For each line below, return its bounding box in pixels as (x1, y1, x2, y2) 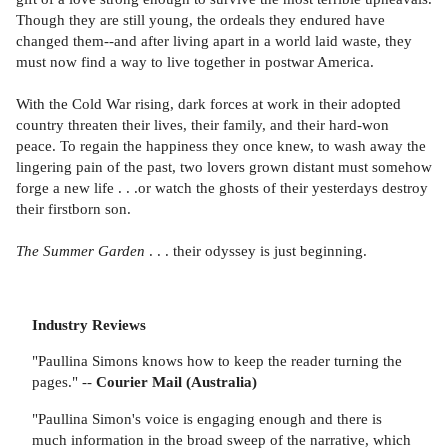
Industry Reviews (32, 315, 146, 333)
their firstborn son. (16, 199, 131, 217)
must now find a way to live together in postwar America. (16, 52, 374, 70)
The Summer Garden (16, 241, 149, 259)
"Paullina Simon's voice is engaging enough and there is (32, 409, 382, 427)
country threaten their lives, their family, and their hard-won (16, 115, 389, 133)
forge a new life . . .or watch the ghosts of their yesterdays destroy (16, 178, 428, 196)
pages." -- (32, 373, 96, 391)
